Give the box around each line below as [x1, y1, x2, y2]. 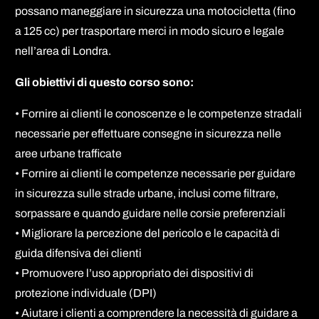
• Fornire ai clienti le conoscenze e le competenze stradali [15, 107, 303, 120]
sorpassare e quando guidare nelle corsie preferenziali [15, 206, 286, 219]
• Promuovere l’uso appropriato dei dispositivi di [15, 266, 254, 279]
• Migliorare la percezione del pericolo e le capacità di [15, 226, 281, 239]
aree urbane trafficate [15, 147, 122, 159]
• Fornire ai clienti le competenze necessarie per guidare [15, 167, 296, 179]
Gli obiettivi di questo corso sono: [15, 75, 194, 88]
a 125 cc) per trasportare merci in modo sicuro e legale [15, 24, 285, 37]
